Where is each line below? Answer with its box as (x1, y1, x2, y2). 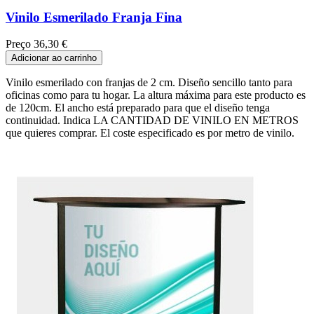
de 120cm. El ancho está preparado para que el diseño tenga (6, 102, 270, 114)
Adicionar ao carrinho (11, 53, 97, 64)
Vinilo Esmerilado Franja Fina (6, 9, 182, 25)
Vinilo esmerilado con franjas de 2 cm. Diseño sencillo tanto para (6, 76, 292, 89)
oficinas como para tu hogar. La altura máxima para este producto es (6, 89, 306, 102)
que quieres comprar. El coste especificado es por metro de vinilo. (6, 127, 294, 139)
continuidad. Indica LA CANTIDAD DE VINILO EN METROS (6, 114, 299, 127)
